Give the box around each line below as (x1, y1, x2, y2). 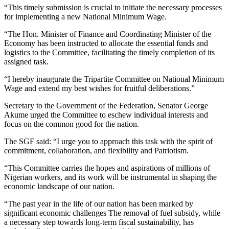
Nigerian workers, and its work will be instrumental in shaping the (4, 173, 217, 182)
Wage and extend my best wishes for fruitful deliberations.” (4, 84, 195, 93)
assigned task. (4, 57, 49, 66)
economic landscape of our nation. (4, 182, 114, 191)
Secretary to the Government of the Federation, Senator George (4, 101, 208, 110)
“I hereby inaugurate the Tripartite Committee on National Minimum (4, 75, 224, 84)
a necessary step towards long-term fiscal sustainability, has (4, 218, 194, 227)
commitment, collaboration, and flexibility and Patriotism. (4, 146, 189, 155)
